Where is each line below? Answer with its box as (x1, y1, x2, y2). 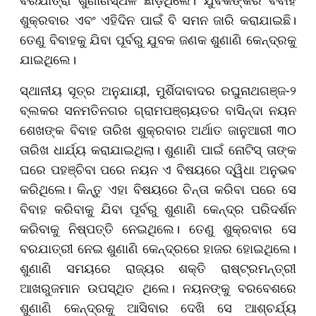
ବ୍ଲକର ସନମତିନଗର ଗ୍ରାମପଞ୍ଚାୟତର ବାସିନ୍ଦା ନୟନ (20, 102, 296, 119)
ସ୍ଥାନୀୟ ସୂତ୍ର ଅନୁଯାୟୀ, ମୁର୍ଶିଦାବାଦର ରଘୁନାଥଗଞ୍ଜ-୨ (20, 82, 296, 99)
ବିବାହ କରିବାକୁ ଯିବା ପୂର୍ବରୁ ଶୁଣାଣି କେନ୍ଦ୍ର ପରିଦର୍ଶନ (20, 200, 296, 218)
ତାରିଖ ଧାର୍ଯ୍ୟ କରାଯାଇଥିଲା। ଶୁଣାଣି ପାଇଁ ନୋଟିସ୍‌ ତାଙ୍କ (20, 141, 296, 159)
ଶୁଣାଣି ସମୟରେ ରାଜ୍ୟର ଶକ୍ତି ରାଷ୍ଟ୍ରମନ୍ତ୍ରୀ (20, 260, 296, 277)
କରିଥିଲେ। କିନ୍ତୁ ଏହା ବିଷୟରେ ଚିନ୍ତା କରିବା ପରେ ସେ (20, 181, 296, 198)
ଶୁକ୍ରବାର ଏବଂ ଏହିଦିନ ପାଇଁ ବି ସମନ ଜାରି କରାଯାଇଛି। (20, 11, 296, 29)
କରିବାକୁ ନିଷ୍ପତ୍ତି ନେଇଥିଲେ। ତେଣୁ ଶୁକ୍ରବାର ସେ (20, 220, 296, 238)
